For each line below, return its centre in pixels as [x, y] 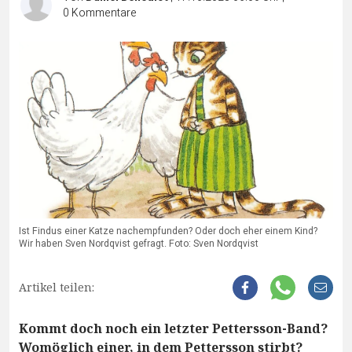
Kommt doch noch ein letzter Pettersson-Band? [173, 329]
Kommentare [104, 13]
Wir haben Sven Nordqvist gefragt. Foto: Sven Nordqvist [139, 244]
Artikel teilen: [57, 288]
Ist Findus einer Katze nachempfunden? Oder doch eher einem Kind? [168, 231]
